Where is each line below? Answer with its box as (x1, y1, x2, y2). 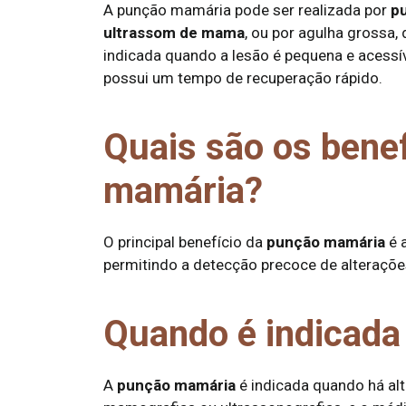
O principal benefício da (103, 233, 266, 251)
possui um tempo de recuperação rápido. (103, 69, 382, 87)
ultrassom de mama (103, 24, 245, 42)
